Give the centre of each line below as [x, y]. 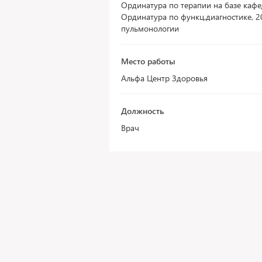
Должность [142, 111]
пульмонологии [150, 28]
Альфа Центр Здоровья [164, 78]
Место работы [148, 61]
